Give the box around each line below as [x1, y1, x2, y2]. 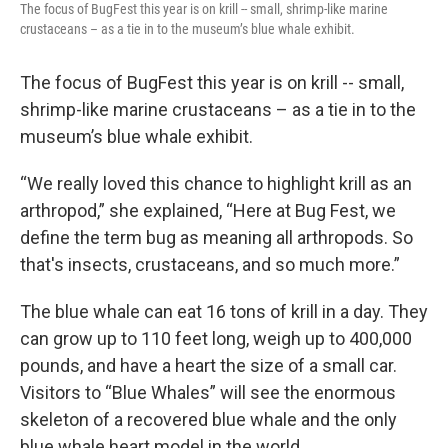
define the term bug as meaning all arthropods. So [20, 226, 413, 248]
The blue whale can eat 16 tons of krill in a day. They [20, 300, 428, 322]
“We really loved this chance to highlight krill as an [20, 172, 412, 194]
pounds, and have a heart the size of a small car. [20, 354, 397, 376]
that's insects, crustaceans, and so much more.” [20, 253, 400, 275]
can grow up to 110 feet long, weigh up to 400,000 [20, 327, 412, 349]
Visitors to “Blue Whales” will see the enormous [20, 381, 396, 403]
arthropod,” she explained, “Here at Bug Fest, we [20, 199, 396, 221]
